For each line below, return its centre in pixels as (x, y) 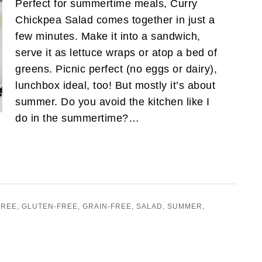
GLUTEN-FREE (50, 206)
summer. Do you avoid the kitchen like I (113, 101)
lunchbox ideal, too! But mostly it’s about (115, 85)
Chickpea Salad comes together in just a (115, 20)
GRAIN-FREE (107, 206)
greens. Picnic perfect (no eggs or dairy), (116, 69)
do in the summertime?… (79, 118)
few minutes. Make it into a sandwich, (108, 36)
